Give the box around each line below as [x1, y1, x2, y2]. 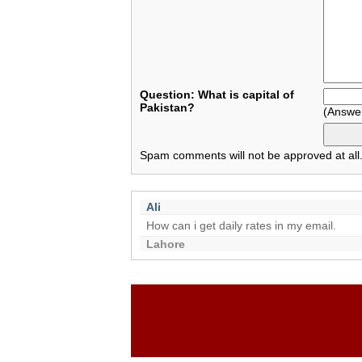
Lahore [145, 238, 185, 250]
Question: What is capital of [140, 88, 294, 101]
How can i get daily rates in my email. [145, 219, 336, 232]
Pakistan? [140, 101, 195, 114]
